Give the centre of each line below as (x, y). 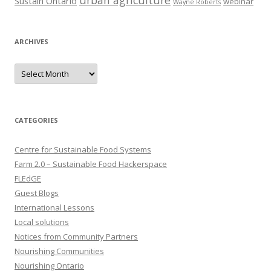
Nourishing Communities (59, 251)
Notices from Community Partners (76, 237)
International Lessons (54, 207)
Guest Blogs (37, 193)
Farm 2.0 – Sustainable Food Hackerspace (91, 164)
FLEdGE (28, 178)
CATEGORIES (36, 120)
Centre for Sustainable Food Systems (83, 149)
